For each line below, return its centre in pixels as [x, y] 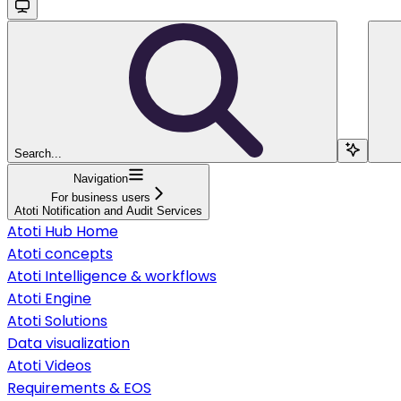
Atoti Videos [49, 365]
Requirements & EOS [79, 388]
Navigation [100, 178]
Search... [38, 153]
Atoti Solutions [57, 320]
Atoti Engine [49, 298]
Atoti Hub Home [63, 231]
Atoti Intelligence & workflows [112, 276]
